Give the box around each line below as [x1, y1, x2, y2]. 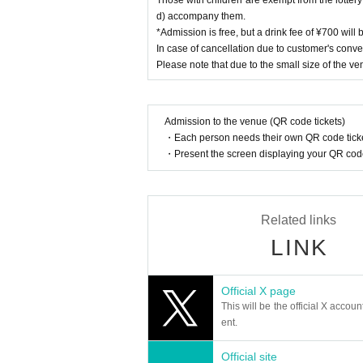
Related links [261, 212, 336, 227]
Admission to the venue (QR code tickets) [164, 115, 345, 127]
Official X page [221, 284, 296, 297]
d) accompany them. [156, 10, 246, 22]
